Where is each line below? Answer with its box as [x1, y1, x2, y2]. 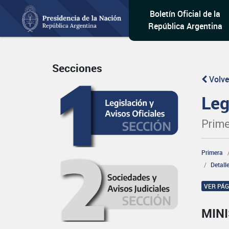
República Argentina [148, 20, 222, 32]
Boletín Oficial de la [150, 8, 221, 19]
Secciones [52, 61, 102, 76]
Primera [201, 148, 223, 156]
